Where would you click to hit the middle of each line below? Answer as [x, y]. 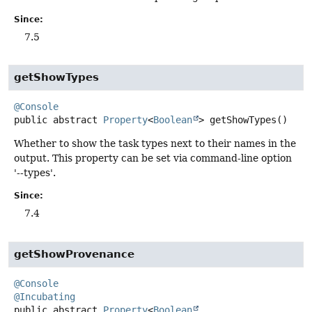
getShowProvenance [74, 254]
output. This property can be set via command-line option [153, 158]
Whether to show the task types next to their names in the [155, 144]
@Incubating [45, 296]
